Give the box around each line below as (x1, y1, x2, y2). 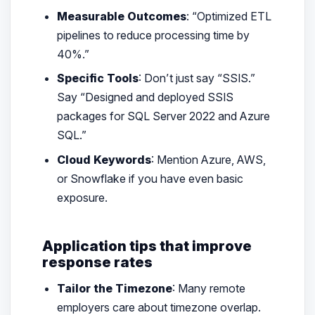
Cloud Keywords (57, 152, 152, 167)
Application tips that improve (41, 236, 252, 255)
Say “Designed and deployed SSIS (57, 90, 234, 105)
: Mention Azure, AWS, (151, 152, 266, 167)
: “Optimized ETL (186, 9, 272, 24)
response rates (41, 252, 153, 271)
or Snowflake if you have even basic (57, 171, 244, 186)
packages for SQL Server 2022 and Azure (57, 109, 271, 124)
